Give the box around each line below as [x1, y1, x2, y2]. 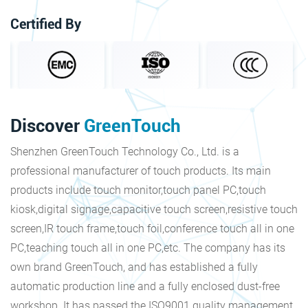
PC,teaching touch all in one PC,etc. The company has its [10, 241, 285, 255]
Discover [10, 115, 84, 137]
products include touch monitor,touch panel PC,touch [10, 184, 266, 197]
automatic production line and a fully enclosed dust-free [10, 280, 280, 294]
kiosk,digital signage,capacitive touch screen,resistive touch [10, 203, 298, 217]
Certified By [10, 16, 81, 33]
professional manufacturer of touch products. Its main [10, 164, 271, 178]
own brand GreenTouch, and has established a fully [10, 261, 258, 274]
